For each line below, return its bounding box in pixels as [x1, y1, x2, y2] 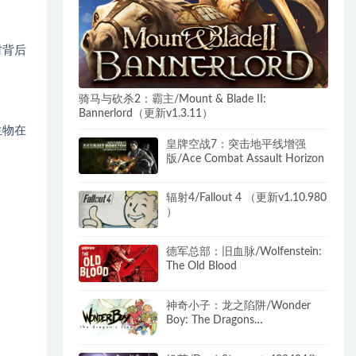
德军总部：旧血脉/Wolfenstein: [166, 246, 323, 258]
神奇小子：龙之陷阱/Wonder [166, 300, 311, 311]
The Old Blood [166, 261, 238, 273]
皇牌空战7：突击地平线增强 [166, 138, 307, 150]
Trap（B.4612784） [166, 328, 264, 340]
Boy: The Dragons [166, 314, 255, 326]
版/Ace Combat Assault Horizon [166, 153, 325, 164]
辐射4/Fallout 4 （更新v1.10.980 [166, 192, 327, 204]
